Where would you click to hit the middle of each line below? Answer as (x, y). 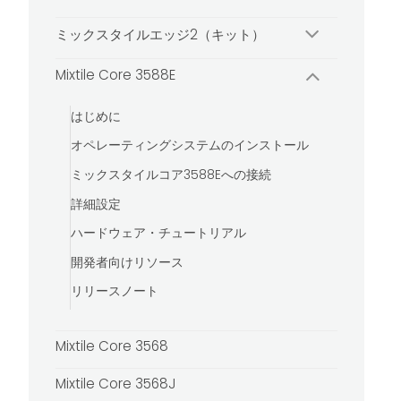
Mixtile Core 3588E (116, 75)
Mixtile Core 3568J (116, 384)
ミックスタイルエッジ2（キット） (161, 34)
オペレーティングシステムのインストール (189, 146)
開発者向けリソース (127, 262)
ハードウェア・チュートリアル (158, 234)
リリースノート (114, 292)
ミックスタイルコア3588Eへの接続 (171, 175)
